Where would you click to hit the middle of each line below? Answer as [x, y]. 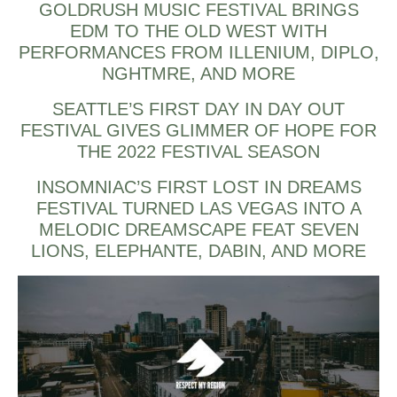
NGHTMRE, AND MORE [198, 74]
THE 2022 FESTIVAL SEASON [198, 152]
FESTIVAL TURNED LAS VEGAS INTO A [198, 209]
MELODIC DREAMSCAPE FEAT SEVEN [198, 230]
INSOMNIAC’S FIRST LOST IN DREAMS [198, 187]
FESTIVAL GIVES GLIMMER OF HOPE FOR [198, 131]
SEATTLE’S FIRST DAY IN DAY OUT [198, 109]
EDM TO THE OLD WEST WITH [198, 31]
